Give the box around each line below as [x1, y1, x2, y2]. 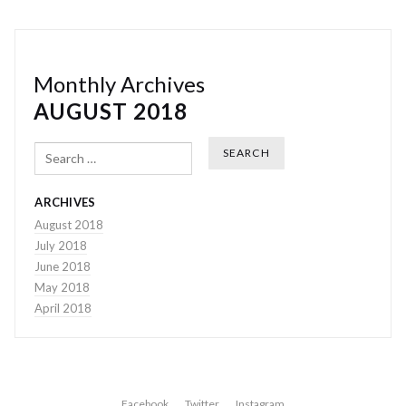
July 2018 [34, 238, 88, 254]
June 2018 [34, 259, 92, 275]
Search [34, 138, 69, 151]
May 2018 [34, 280, 91, 295]
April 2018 [34, 301, 92, 316]
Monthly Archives [34, 71, 205, 97]
